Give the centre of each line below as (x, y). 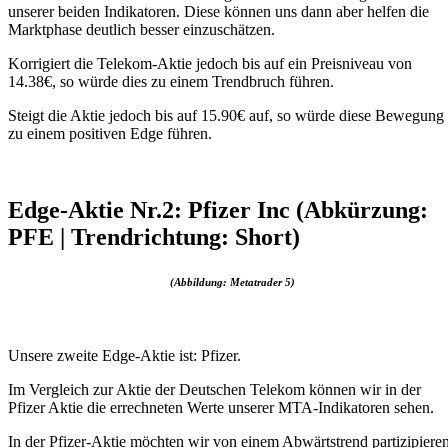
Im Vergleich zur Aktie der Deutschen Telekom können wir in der (214, 389)
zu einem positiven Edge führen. (110, 133)
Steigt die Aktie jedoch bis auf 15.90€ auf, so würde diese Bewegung (226, 115)
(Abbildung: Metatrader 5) (232, 281)
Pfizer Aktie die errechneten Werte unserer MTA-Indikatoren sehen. (221, 407)
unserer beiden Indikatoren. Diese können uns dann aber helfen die (218, 11)
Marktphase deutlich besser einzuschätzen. (141, 29)
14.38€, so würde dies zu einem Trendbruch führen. (171, 81)
